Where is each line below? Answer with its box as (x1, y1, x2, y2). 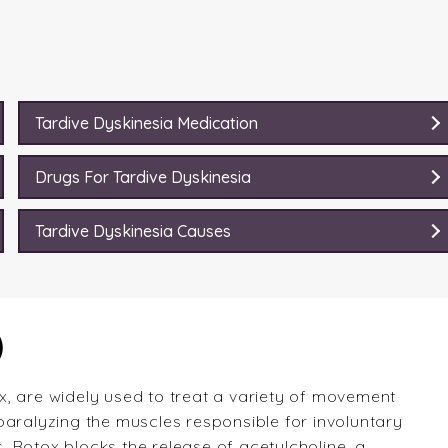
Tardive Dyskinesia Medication (35, 113, 258, 133)
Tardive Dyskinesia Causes (35, 221, 231, 241)
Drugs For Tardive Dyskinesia (35, 167, 251, 187)
